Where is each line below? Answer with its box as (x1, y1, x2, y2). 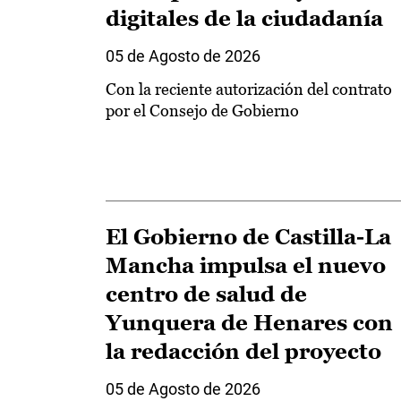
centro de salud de (106, 282, 307, 307)
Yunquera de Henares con (106, 311, 393, 336)
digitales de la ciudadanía (106, 5, 383, 30)
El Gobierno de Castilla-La (106, 225, 391, 250)
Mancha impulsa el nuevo (106, 253, 386, 278)
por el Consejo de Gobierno (106, 100, 299, 120)
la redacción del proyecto (106, 339, 381, 364)
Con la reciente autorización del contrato (106, 79, 392, 98)
